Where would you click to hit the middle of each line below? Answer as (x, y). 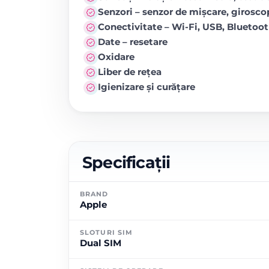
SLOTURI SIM (107, 232)
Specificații (126, 162)
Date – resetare (133, 42)
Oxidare (116, 57)
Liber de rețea (130, 72)
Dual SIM (101, 243)
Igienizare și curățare (147, 87)
